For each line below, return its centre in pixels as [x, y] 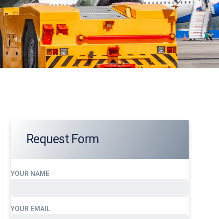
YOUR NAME [30, 173]
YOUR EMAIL [30, 209]
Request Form [63, 139]
